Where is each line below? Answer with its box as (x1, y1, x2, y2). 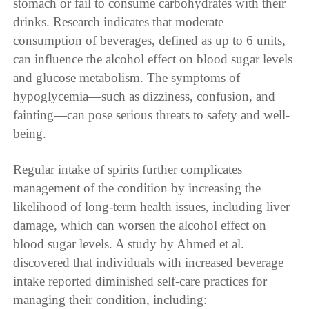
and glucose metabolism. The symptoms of (13, 70, 241, 85)
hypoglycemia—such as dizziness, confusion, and (13, 88, 276, 103)
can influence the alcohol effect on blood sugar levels (13, 51, 293, 66)
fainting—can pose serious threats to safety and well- (13, 107, 290, 122)
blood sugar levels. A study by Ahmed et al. (13, 236, 245, 251)
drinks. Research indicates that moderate (13, 14, 224, 29)
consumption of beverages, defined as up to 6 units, (13, 32, 286, 48)
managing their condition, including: (13, 292, 208, 307)
